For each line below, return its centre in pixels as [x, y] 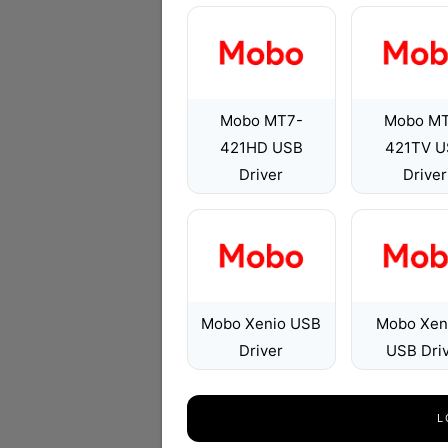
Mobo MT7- [261, 120]
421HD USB [261, 147]
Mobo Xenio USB [261, 323]
